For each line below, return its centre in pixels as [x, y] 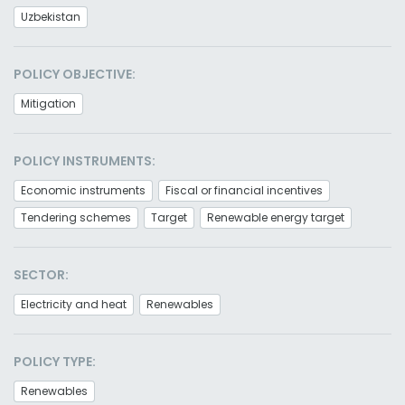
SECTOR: [41, 275]
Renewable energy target [276, 217]
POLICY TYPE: [55, 362]
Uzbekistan [51, 17]
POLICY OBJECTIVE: [75, 74]
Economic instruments [83, 190]
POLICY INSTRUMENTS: [85, 161]
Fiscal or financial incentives [244, 190]
